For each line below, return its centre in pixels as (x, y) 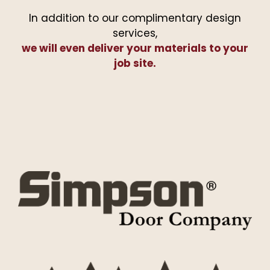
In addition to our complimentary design (135, 18)
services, (135, 33)
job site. (135, 63)
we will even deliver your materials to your (135, 48)
